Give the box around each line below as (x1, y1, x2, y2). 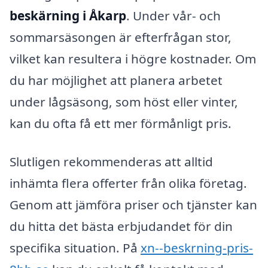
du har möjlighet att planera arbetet (10, 71, 223, 89)
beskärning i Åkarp (10, 7, 126, 24)
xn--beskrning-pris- (141, 239, 253, 256)
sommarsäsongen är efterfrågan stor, (10, 28, 232, 45)
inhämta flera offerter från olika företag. (10, 174, 247, 191)
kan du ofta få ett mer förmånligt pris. (10, 114, 232, 132)
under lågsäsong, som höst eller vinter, (10, 93, 238, 110)
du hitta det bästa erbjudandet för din (10, 217, 233, 234)
